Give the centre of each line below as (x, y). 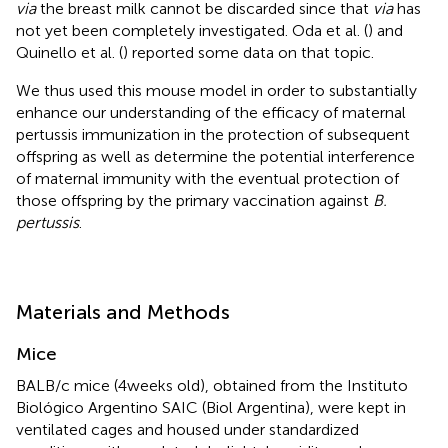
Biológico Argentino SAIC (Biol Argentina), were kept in (211, 407)
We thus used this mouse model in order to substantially (216, 90)
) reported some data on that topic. (248, 52)
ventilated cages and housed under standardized (187, 429)
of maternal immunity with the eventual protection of (207, 178)
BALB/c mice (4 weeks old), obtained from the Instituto (212, 385)
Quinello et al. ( (69, 52)
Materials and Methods (123, 311)
